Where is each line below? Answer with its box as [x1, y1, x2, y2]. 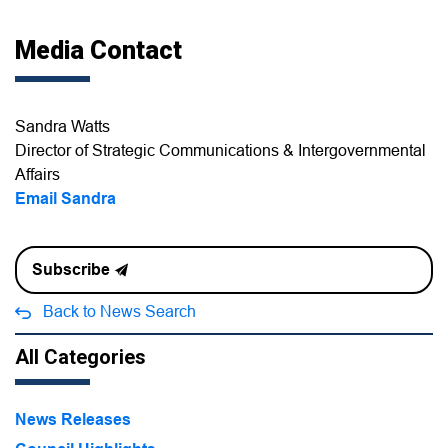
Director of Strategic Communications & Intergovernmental [15, 140, 426, 159]
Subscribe [32, 259, 110, 279]
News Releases [15, 409, 131, 429]
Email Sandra [15, 188, 116, 208]
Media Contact [15, 36, 182, 66]
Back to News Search [43, 301, 196, 320]
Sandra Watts [15, 116, 110, 135]
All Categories [15, 344, 146, 369]
